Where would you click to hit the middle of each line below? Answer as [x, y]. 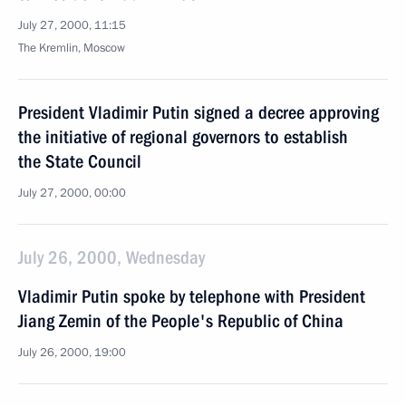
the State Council [80, 161]
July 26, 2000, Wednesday [111, 257]
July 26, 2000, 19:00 [72, 353]
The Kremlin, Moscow [72, 48]
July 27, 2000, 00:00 [72, 193]
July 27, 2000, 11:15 [72, 25]
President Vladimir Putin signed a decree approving [198, 112]
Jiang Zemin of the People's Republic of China [181, 321]
